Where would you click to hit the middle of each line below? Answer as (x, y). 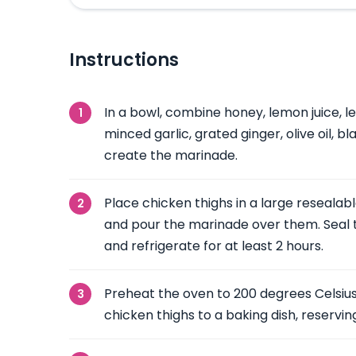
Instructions (124, 60)
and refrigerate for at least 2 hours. (214, 246)
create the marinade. (171, 155)
